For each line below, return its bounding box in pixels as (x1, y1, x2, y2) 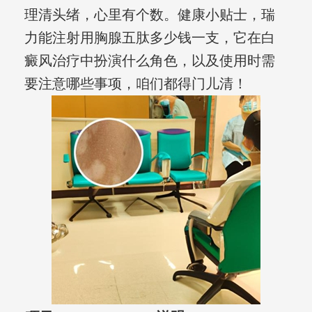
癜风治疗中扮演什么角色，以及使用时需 (24, 53, 275, 69)
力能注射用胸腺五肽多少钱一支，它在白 (24, 30, 275, 46)
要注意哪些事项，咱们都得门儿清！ (24, 76, 247, 92)
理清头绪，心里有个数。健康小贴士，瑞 (24, 7, 275, 23)
